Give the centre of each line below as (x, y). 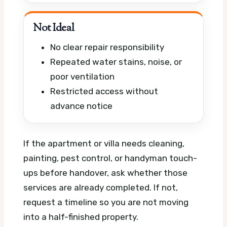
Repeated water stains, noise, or (116, 62)
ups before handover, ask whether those (105, 173)
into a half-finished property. (81, 217)
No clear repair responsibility (107, 47)
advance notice (81, 106)
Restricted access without (104, 91)
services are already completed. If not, (101, 187)
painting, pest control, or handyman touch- (110, 158)
